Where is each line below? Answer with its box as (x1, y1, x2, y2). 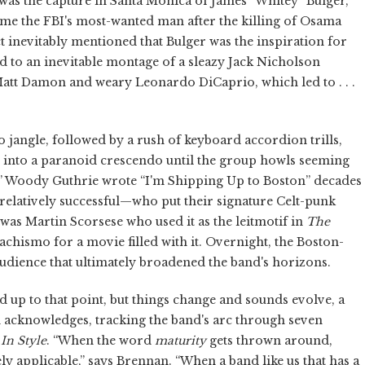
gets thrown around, (206, 332, 332, 348)
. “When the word (46, 332, 155, 348)
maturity (155, 332, 206, 348)
